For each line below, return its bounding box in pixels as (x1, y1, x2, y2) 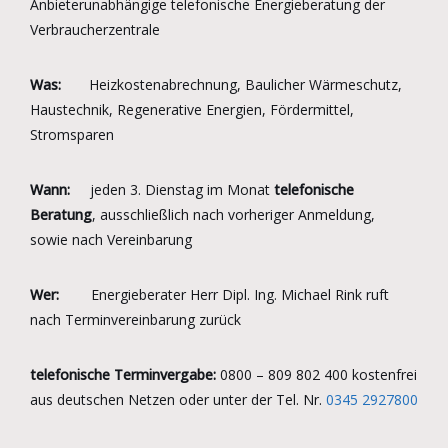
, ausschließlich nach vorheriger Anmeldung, (92, 204, 375, 224)
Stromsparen (30, 124, 114, 144)
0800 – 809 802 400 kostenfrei (216, 364, 417, 384)
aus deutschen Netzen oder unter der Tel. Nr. (30, 389, 326, 409)
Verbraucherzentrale (30, 19, 160, 39)
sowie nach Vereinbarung (30, 229, 192, 249)
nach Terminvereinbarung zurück (30, 309, 241, 329)
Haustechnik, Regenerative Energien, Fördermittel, (30, 99, 354, 119)
